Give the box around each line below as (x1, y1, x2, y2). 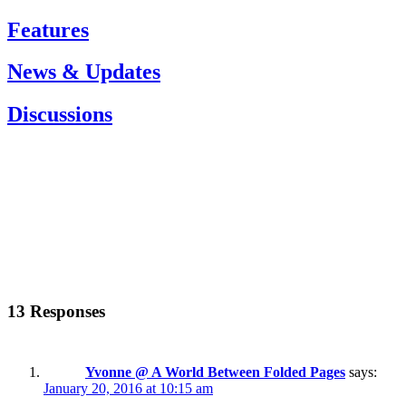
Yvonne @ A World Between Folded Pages (85, 363, 345, 380)
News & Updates (7, 60, 160, 84)
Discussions (7, 102, 112, 127)
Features (7, 17, 89, 42)
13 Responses (7, 301, 105, 321)
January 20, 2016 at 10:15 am (43, 380, 213, 396)
